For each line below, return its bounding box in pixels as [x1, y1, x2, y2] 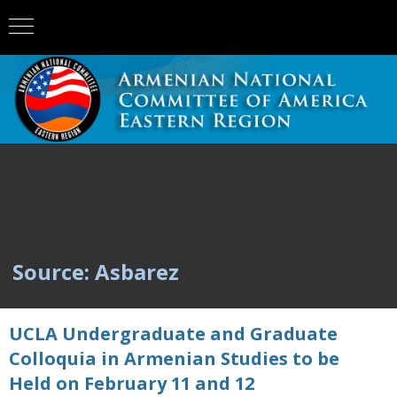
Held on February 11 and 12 [9, 371, 254, 395]
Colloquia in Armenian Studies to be [9, 346, 339, 370]
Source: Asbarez [12, 257, 179, 286]
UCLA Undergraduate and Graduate [9, 322, 338, 346]
